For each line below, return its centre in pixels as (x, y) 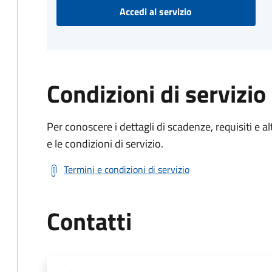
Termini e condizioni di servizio (127, 169)
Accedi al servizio (156, 12)
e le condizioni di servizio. (105, 144)
